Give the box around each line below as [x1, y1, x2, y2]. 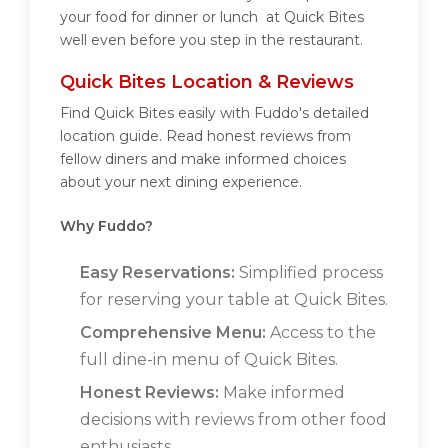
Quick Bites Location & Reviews [60, 71, 354, 94]
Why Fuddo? [60, 217, 153, 236]
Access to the [266, 323, 376, 343]
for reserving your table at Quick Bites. [80, 290, 388, 310]
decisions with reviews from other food [80, 410, 387, 430]
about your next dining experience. [60, 173, 302, 192]
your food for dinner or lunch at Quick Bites [60, 8, 364, 27]
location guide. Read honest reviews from [60, 127, 351, 146]
